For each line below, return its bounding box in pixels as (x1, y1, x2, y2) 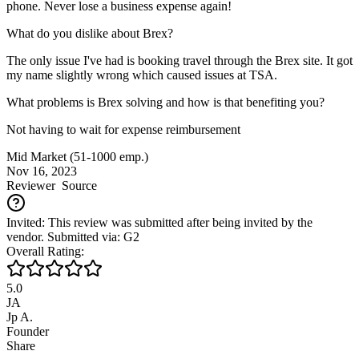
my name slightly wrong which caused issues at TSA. (6, 67, 277, 82)
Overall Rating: (6, 244, 84, 258)
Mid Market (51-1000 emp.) (6, 149, 148, 163)
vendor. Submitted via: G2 (6, 229, 139, 244)
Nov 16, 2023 (6, 163, 77, 178)
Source (55, 178, 97, 192)
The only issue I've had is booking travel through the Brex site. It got (6, 53, 353, 67)
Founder (6, 324, 49, 338)
